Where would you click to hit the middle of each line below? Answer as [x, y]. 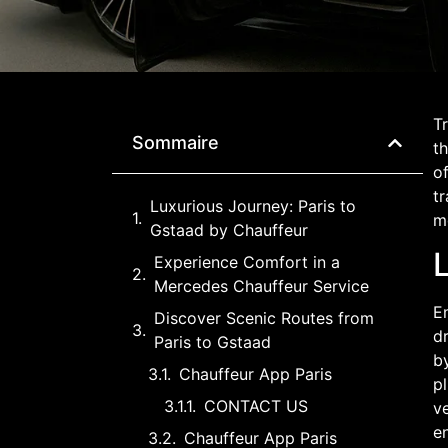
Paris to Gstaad [212, 342]
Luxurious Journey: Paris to [253, 206]
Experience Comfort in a [247, 262]
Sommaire [175, 142]
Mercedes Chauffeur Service [261, 286]
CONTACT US [256, 406]
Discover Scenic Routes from [264, 318]
